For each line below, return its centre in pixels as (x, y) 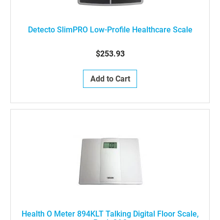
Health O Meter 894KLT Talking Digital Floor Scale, (110, 214)
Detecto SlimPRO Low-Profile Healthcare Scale (110, 30)
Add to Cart (110, 79)
